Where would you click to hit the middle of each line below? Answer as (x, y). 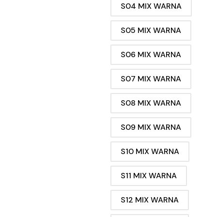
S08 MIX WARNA (151, 103)
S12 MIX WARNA (150, 200)
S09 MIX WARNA (151, 127)
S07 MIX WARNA (151, 79)
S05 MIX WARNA (151, 31)
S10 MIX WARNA (150, 152)
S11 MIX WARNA (149, 176)
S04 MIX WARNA (151, 6)
